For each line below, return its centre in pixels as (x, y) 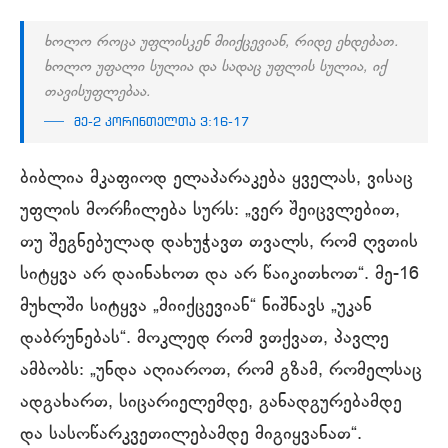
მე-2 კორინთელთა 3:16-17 (161, 122)
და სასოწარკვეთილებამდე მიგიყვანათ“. (191, 434)
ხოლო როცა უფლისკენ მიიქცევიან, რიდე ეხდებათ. (221, 42)
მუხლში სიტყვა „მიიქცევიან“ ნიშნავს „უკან (196, 306)
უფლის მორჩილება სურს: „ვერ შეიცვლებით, (210, 210)
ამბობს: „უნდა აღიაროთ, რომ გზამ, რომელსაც (221, 370)
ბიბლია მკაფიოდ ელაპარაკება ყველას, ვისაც (216, 178)
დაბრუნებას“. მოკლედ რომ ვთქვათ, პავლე (204, 338)
